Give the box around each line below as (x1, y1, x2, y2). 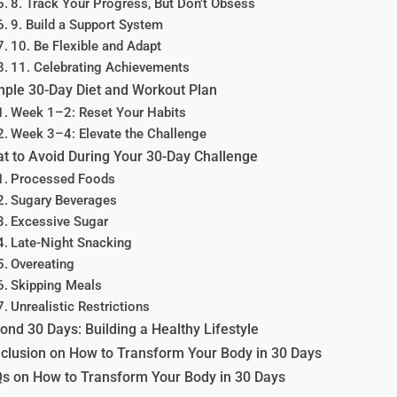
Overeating (10, 256, 74, 273)
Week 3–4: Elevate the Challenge (10, 126, 206, 143)
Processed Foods (10, 171, 115, 188)
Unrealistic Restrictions (10, 299, 150, 315)
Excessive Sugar (10, 214, 108, 230)
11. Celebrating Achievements (10, 59, 190, 76)
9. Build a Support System (10, 17, 163, 34)
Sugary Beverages (10, 192, 117, 209)
